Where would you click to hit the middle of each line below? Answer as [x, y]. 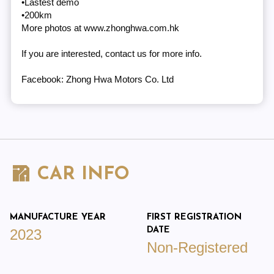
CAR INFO [80, 175]
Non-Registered [198, 247]
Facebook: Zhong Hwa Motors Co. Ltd [97, 80]
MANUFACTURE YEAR [58, 217]
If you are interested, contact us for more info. [111, 54]
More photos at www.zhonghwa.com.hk [100, 28]
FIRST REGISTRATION [194, 217]
